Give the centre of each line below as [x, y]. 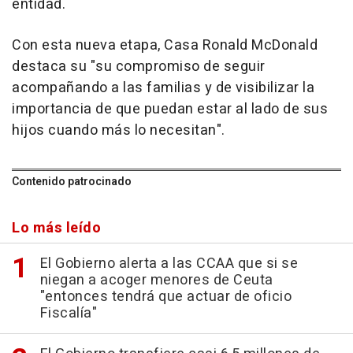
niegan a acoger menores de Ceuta [156, 280]
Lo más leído [56, 228]
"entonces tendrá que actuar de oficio [165, 296]
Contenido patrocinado [72, 181]
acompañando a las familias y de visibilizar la [163, 87]
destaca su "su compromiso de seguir [139, 66]
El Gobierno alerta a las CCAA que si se [169, 263]
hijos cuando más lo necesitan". [119, 130]
